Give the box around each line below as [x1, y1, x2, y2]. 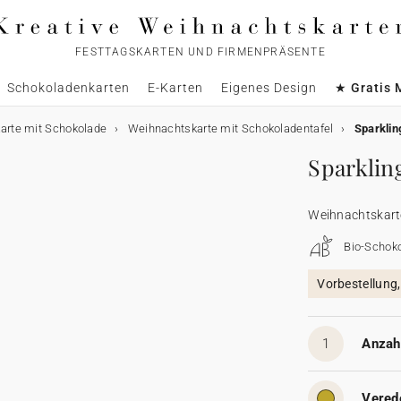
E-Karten [147, 81, 203, 95]
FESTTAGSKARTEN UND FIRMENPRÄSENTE [75, 46, 326, 58]
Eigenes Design [220, 81, 317, 95]
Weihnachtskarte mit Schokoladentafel [127, 122, 334, 135]
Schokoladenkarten [6, 81, 130, 95]
